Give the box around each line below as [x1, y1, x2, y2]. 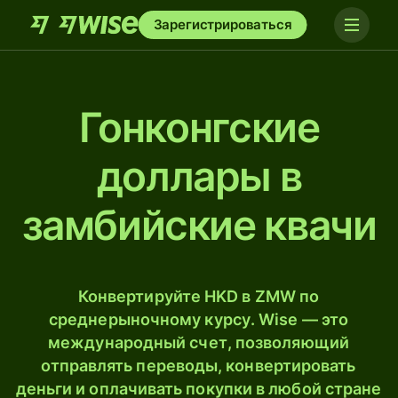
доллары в [96, 151, 302, 201]
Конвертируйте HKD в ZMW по [77, 287, 320, 306]
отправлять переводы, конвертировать [41, 356, 356, 375]
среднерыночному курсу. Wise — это [49, 310, 348, 329]
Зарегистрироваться [153, 16, 292, 33]
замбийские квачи [21, 200, 377, 250]
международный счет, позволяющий [48, 333, 349, 352]
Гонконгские [78, 102, 320, 152]
